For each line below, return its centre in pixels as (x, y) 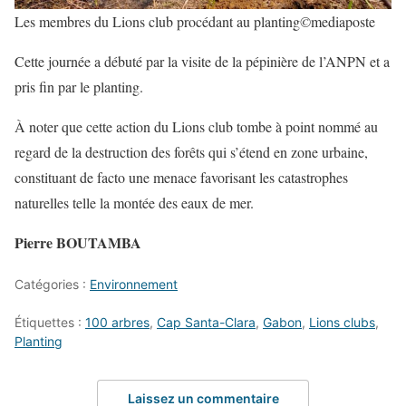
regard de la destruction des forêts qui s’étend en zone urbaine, (191, 152)
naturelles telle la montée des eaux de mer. (136, 203)
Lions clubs (342, 323)
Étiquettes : (50, 323)
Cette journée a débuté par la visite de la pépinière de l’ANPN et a (202, 62)
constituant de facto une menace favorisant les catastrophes (181, 178)
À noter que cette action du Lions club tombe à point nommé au (196, 127)
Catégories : (52, 285)
